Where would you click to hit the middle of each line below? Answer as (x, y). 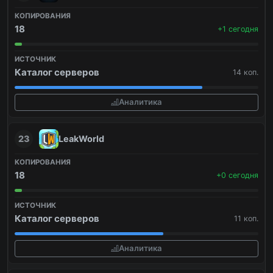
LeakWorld (81, 138)
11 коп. (246, 218)
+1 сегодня (238, 29)
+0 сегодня (237, 175)
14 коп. (246, 72)
